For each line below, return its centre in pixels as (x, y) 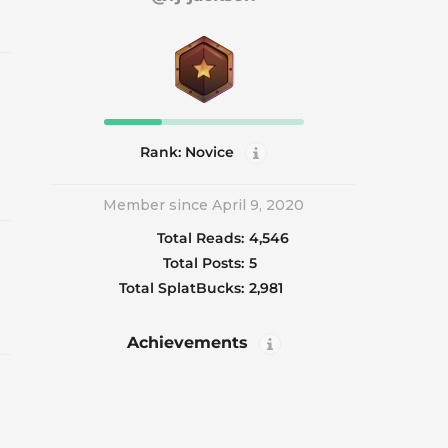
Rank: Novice (187, 152)
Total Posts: (203, 263)
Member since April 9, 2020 (204, 205)
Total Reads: (200, 238)
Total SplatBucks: (181, 288)
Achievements (187, 343)
